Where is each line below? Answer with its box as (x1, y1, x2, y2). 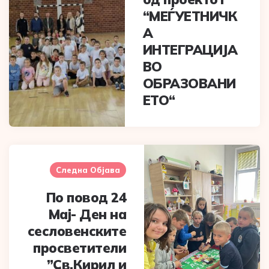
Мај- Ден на (48, 206, 127, 223)
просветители (33, 240, 127, 257)
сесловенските (27, 223, 127, 240)
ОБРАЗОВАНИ (142, 75, 236, 92)
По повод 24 (46, 189, 127, 207)
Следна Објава (56, 165, 121, 175)
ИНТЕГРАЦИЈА (142, 41, 238, 59)
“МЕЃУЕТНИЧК (142, 8, 238, 25)
